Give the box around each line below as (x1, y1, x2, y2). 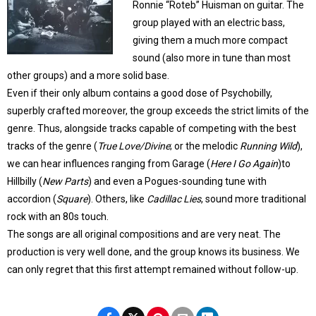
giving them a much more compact (133, 35, 288, 46)
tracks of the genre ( (7, 140, 97, 152)
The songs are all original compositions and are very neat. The (7, 229, 281, 240)
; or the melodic (170, 140, 240, 152)
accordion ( (7, 193, 56, 205)
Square (56, 193, 87, 205)
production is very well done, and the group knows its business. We (7, 246, 300, 257)
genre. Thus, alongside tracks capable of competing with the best (7, 123, 296, 134)
